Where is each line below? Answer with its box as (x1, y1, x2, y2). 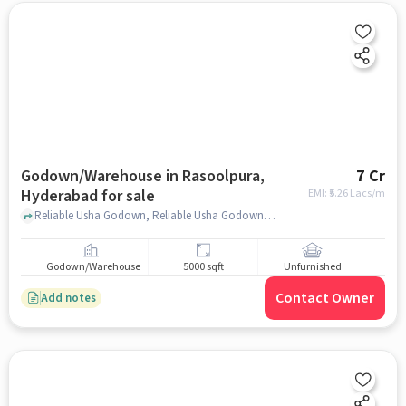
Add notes (40, 289, 96, 306)
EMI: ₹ (308, 186, 330, 201)
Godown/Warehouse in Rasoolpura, (20, 165, 265, 188)
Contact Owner (275, 288, 375, 308)
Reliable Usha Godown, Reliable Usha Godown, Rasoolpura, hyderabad (263, 207, 275, 224)
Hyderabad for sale (20, 185, 155, 208)
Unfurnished (283, 259, 342, 275)
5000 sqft (182, 259, 224, 275)
